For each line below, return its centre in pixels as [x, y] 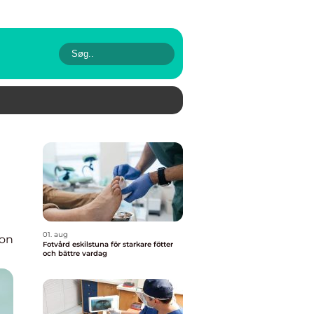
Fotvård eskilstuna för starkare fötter [108, 244]
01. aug [55, 234]
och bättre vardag [75, 253]
